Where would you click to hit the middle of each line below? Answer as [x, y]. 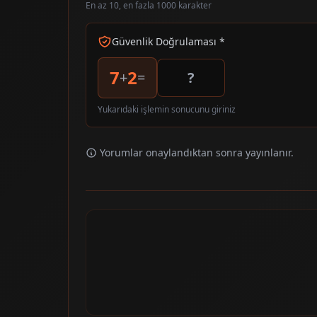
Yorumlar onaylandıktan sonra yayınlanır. [197, 152]
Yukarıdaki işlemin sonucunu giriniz [167, 109]
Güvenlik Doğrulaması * [168, 41]
